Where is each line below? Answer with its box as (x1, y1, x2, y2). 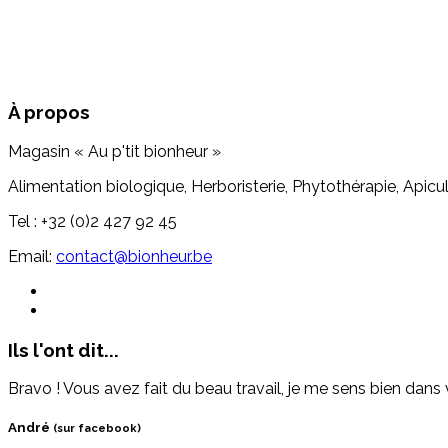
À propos (8, 101, 90, 124)
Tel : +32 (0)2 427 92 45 (8, 211, 177, 231)
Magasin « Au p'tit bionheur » (8, 141, 221, 161)
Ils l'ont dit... (8, 338, 119, 361)
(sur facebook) (53, 422, 141, 436)
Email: (8, 246, 56, 266)
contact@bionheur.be (56, 246, 212, 266)
